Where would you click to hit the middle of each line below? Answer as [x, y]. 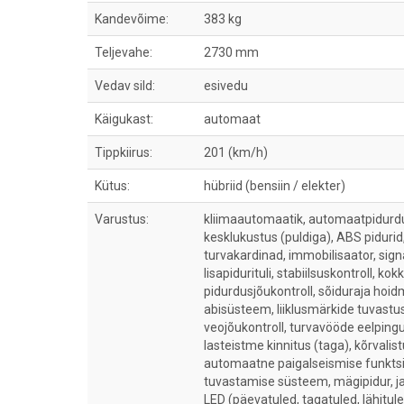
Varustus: [122, 219]
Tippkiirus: [124, 152]
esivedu [226, 86]
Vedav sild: [125, 86]
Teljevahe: [124, 52]
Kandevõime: [132, 19]
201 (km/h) [236, 152]
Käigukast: [124, 119]
